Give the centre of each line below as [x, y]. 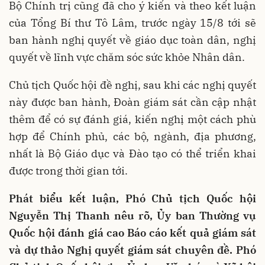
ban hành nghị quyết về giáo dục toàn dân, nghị [132, 40]
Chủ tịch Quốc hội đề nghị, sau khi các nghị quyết [132, 85]
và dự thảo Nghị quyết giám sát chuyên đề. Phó [132, 250]
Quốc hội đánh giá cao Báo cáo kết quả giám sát [132, 232]
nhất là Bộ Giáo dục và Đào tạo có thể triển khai [132, 153]
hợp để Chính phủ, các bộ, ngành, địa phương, [132, 136]
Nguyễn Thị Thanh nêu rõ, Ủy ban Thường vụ [132, 215]
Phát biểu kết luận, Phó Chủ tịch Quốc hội [132, 198]
